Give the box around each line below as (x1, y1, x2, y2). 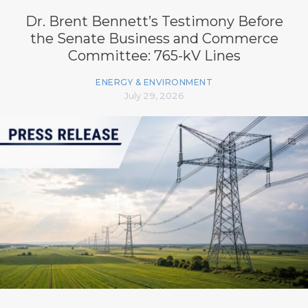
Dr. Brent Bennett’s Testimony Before (25, 12, 283, 30)
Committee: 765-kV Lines (67, 47, 241, 64)
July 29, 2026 (124, 89, 184, 101)
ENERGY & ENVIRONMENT (96, 76, 212, 87)
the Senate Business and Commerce (30, 30, 278, 47)
